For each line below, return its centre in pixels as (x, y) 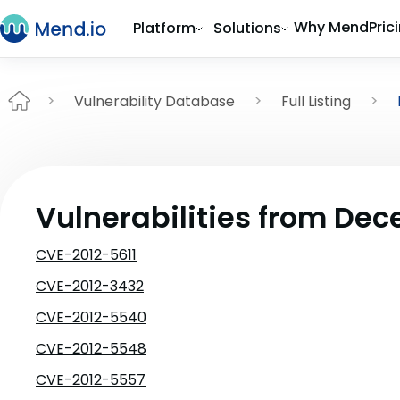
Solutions (247, 28)
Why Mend (331, 27)
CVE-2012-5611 (86, 255)
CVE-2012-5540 (91, 317)
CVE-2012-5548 (91, 349)
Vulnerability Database (154, 101)
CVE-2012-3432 (90, 286)
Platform (164, 28)
